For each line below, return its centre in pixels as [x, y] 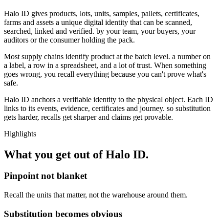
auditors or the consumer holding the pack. [69, 40]
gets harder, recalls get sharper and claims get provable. [88, 117]
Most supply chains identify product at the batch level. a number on [107, 56]
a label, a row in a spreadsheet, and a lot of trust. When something [105, 65]
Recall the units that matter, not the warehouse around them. [96, 195]
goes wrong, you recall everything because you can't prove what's [105, 74]
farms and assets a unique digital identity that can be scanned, [98, 22]
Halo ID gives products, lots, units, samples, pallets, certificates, [102, 13]
